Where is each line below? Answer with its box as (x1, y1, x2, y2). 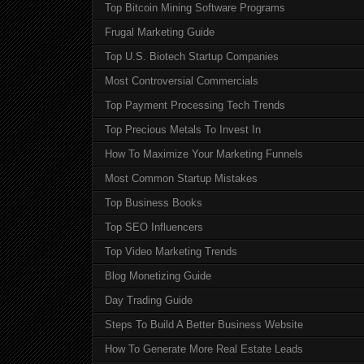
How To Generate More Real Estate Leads (105, 343, 303, 356)
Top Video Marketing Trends (105, 245, 237, 258)
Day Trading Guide (105, 294, 193, 307)
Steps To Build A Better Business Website (105, 318, 303, 331)
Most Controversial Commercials (105, 75, 258, 88)
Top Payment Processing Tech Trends (105, 99, 285, 112)
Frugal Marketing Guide (105, 26, 214, 39)
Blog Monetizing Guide (105, 270, 211, 283)
